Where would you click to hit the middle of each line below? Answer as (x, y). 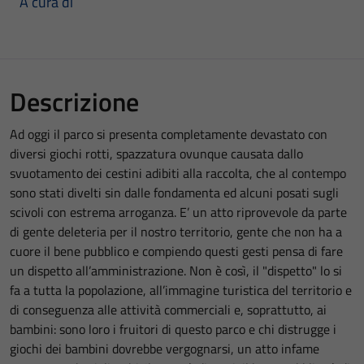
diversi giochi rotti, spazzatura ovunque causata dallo (156, 154)
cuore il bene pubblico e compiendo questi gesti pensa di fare (176, 251)
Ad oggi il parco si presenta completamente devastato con (169, 134)
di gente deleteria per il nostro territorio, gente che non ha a (176, 232)
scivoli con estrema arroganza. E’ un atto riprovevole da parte (178, 212)
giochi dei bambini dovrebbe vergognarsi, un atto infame (165, 349)
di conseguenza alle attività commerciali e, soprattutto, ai (168, 310)
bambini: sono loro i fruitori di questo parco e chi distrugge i (173, 329)
